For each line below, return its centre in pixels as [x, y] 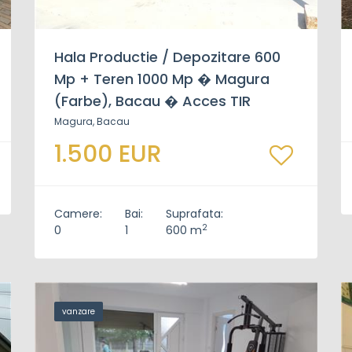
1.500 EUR [108, 154]
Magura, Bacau [92, 121]
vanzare [79, 312]
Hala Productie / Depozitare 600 [167, 57]
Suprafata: [194, 214]
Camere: [78, 214]
